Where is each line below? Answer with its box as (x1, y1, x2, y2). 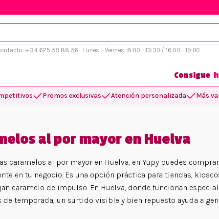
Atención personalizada (111, 91, 186, 100)
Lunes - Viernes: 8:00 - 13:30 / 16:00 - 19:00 (83, 46, 200, 54)
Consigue (174, 70, 214, 80)
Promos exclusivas (43, 91, 101, 100)
